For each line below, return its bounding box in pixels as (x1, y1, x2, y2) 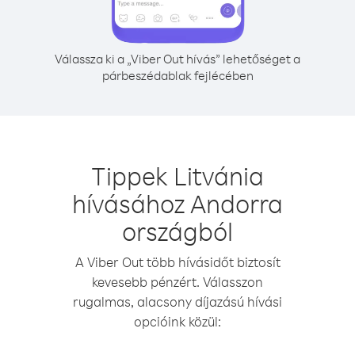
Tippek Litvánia (91, 159, 264, 192)
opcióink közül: (134, 313, 221, 330)
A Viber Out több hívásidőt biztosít (74, 254, 281, 270)
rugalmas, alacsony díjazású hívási (73, 293, 282, 310)
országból (122, 215, 233, 247)
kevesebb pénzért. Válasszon (92, 273, 263, 290)
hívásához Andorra (72, 187, 283, 219)
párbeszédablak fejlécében (101, 67, 254, 83)
